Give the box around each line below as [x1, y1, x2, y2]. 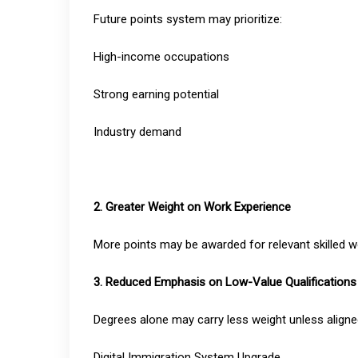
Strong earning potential [93, 87, 219, 101]
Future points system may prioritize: [93, 12, 282, 26]
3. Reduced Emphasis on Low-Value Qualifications [93, 275, 356, 289]
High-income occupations [93, 50, 229, 64]
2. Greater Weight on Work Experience [93, 200, 291, 214]
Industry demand [93, 125, 181, 139]
